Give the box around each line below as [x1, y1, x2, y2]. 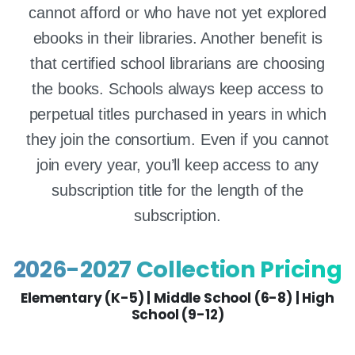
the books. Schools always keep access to [31, 80, 324, 98]
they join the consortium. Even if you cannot [26, 131, 329, 149]
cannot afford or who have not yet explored [29, 4, 326, 22]
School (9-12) [131, 304, 224, 324]
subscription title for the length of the [52, 181, 303, 200]
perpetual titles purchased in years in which [29, 105, 326, 124]
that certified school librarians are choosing [30, 55, 325, 73]
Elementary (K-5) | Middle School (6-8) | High [21, 288, 334, 307]
